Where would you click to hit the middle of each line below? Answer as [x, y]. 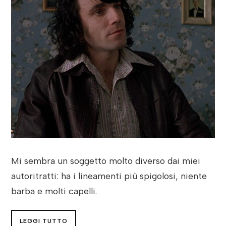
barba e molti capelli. [54, 191]
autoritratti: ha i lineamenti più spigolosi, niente [109, 176]
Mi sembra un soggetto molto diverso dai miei [106, 161]
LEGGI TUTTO [44, 221]
